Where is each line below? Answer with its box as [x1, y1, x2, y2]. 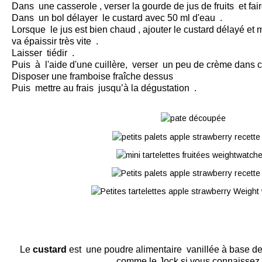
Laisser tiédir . [12, 48, 74, 58]
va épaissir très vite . [12, 36, 98, 46]
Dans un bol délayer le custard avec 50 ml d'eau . [12, 13, 225, 23]
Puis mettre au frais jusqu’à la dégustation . [12, 83, 196, 93]
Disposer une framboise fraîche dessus [12, 71, 175, 81]
